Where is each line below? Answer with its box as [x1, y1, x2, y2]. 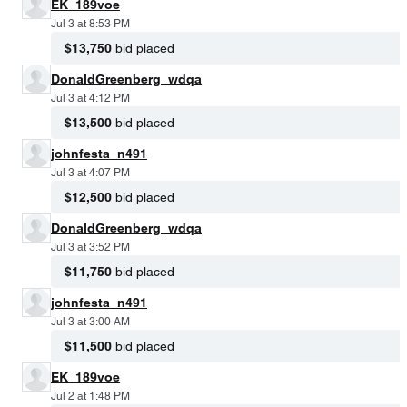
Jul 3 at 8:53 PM [51, 16, 130, 30]
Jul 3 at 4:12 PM [51, 91, 130, 104]
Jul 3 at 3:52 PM [51, 240, 130, 253]
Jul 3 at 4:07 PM [51, 165, 130, 179]
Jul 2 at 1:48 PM [51, 389, 130, 402]
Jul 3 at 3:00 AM [51, 314, 130, 328]
